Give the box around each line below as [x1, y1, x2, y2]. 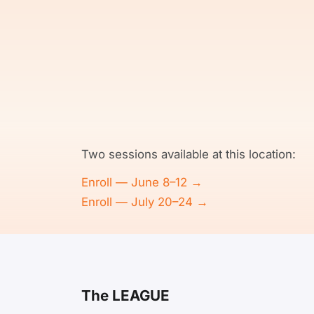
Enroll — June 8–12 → [81, 175, 203, 190]
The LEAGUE [81, 287, 170, 305]
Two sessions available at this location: [81, 147, 296, 162]
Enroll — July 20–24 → [81, 195, 208, 210]
